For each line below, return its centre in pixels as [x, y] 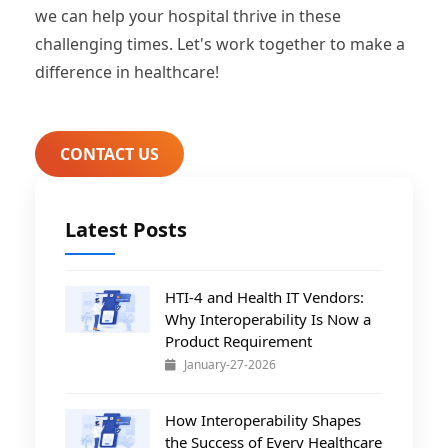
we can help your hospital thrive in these [188, 15]
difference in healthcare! [127, 71]
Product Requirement [238, 340]
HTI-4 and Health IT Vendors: [264, 296]
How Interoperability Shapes [263, 419]
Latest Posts [126, 229]
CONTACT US [109, 153]
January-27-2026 [230, 364]
